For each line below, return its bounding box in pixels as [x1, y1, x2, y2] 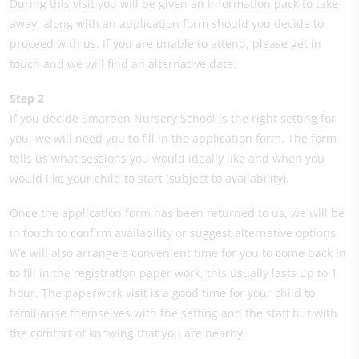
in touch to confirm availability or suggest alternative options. [10, 224, 339, 240]
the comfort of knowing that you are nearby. [10, 325, 246, 341]
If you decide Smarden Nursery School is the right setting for [10, 110, 336, 126]
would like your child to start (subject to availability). [10, 170, 289, 186]
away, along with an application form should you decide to [10, 15, 324, 31]
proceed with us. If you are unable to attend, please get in [10, 35, 321, 51]
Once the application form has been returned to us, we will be [10, 204, 345, 220]
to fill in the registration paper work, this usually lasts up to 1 [10, 264, 337, 280]
